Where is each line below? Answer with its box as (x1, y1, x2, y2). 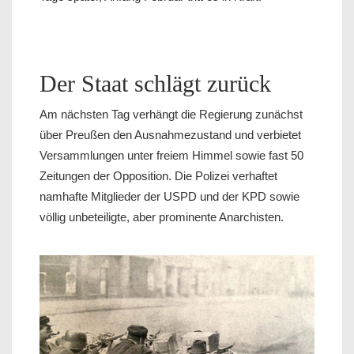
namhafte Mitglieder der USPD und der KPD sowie (40, 189, 299, 203)
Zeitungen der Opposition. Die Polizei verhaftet (40, 168, 277, 183)
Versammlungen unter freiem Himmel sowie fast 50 (40, 148, 303, 162)
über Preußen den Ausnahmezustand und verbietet (40, 127, 301, 141)
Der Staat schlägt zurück (40, 70, 271, 96)
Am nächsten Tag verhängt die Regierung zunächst (40, 107, 303, 121)
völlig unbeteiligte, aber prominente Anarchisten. (40, 209, 284, 224)
